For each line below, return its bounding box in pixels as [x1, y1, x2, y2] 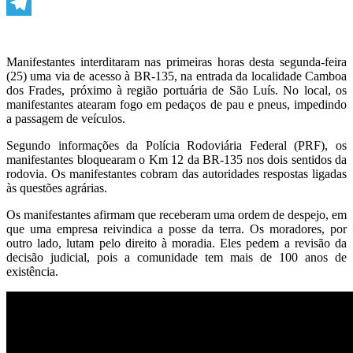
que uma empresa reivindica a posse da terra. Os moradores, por [6, 221, 347, 236]
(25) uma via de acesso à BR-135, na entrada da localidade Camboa [6, 69, 347, 83]
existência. [6, 264, 58, 278]
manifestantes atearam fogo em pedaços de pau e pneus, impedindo [6, 97, 347, 111]
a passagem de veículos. [6, 111, 125, 125]
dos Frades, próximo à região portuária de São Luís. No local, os [6, 83, 347, 97]
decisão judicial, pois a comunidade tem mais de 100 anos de [6, 250, 347, 264]
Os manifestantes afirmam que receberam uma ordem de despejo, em [6, 207, 347, 221]
